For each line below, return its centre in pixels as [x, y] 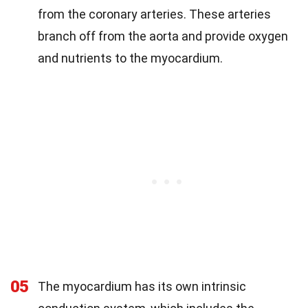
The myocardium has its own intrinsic [142, 286]
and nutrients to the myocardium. [130, 58]
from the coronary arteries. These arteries [154, 14]
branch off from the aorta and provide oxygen [163, 36]
